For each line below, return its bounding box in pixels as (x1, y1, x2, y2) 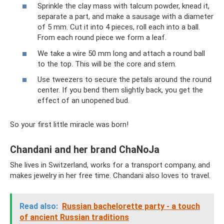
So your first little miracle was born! (10, 120, 128, 129)
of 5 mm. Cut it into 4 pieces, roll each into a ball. (37, 22, 200, 31)
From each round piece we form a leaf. (37, 33, 166, 42)
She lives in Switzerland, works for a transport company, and (10, 160, 210, 169)
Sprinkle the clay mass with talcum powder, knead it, (37, 1, 209, 10)
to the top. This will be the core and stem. (37, 59, 176, 68)
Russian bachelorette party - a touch (62, 201, 200, 211)
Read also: (19, 201, 58, 211)
